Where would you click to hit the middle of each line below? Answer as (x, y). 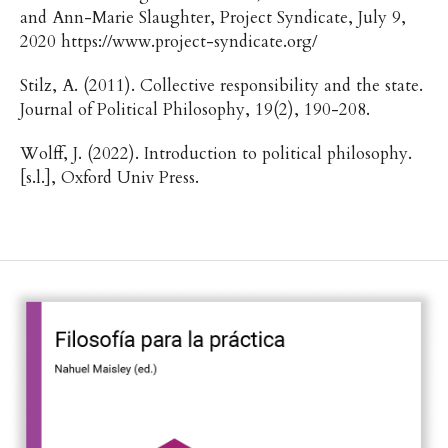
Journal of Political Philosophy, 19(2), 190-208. (197, 110)
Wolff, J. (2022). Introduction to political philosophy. (215, 154)
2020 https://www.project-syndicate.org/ (170, 42)
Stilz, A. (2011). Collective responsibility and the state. (221, 86)
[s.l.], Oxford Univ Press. (109, 178)
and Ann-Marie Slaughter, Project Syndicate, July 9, (212, 18)
